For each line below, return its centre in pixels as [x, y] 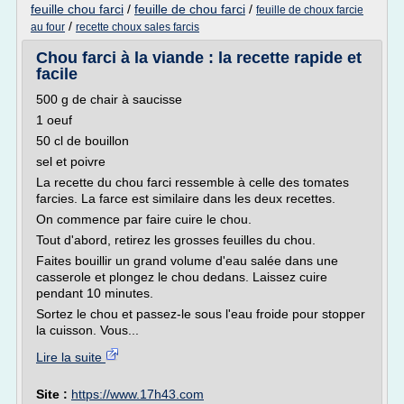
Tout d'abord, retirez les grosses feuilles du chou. [176, 240]
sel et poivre [71, 161]
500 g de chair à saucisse [109, 99]
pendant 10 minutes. [95, 293]
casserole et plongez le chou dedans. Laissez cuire [182, 277]
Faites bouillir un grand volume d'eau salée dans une [187, 261]
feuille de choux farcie [310, 10]
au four [48, 27]
